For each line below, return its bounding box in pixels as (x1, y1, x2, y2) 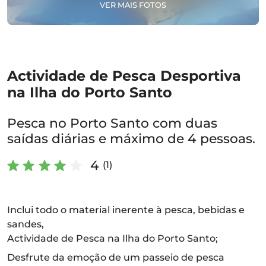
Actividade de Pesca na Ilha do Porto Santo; (7, 233, 218, 244)
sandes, (7, 218, 44, 230)
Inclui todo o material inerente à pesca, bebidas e (7, 204, 245, 216)
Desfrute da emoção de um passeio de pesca (7, 252, 224, 263)
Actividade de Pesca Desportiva (7, 67, 241, 84)
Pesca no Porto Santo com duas (7, 115, 217, 131)
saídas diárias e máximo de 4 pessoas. (7, 131, 255, 146)
